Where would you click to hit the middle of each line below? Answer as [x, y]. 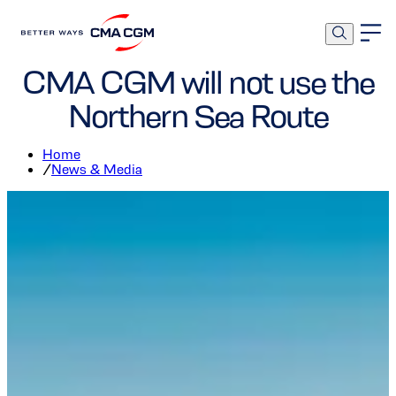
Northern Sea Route [198, 116]
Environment [223, 25]
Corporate [166, 25]
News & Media [97, 170]
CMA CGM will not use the [198, 83]
